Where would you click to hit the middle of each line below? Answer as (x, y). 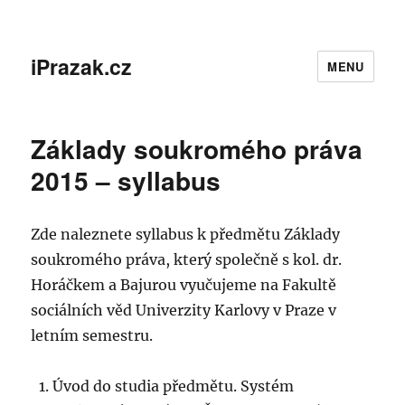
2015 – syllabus (126, 180)
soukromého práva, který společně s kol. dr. (187, 259)
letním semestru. (92, 335)
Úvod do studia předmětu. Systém (174, 386)
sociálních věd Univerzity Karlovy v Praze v (184, 310)
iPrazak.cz (82, 66)
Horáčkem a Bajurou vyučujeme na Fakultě (184, 285)
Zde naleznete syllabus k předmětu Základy (186, 234)
